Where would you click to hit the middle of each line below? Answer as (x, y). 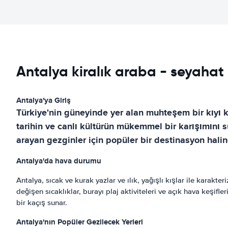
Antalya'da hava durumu (59, 161)
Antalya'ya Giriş (44, 100)
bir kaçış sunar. (42, 203)
